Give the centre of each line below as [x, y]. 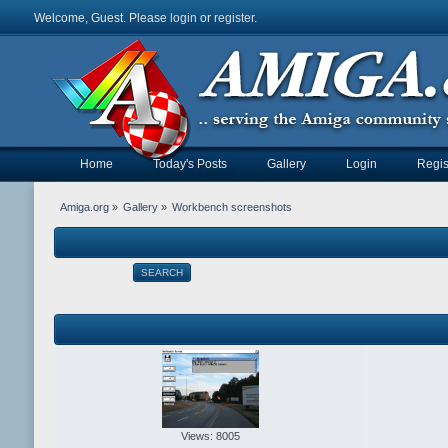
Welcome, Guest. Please [102, 18]
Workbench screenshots [232, 207]
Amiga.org [84, 207]
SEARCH [161, 273]
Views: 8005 [210, 436]
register [234, 18]
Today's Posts [190, 164]
